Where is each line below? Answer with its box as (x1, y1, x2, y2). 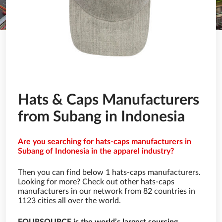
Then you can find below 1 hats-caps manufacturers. (18, 168, 201, 176)
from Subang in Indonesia (18, 110, 185, 124)
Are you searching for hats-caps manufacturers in (18, 138, 191, 146)
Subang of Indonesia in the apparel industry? (18, 147, 174, 155)
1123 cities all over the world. (18, 197, 121, 205)
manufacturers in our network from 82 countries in (18, 187, 195, 195)
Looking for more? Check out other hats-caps (18, 178, 174, 186)
